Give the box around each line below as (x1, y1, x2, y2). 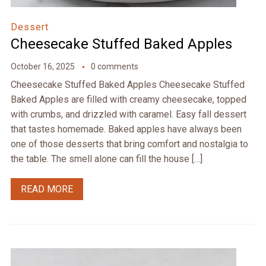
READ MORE (20, 183, 73, 195)
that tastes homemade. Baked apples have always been (10, 123, 242, 135)
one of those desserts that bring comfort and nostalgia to (10, 138, 248, 150)
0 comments (90, 62, 138, 72)
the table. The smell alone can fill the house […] (10, 153, 202, 165)
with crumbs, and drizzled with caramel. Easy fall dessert (10, 109, 246, 121)
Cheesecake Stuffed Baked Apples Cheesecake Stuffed (10, 79, 245, 91)
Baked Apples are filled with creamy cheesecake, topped (10, 94, 246, 106)
